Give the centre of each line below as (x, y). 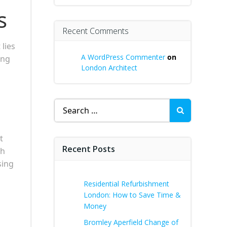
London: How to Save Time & (132, 195)
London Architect (109, 68)
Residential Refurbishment (126, 184)
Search (67, 104)
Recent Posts (89, 149)
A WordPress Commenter (123, 57)
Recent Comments (96, 31)
